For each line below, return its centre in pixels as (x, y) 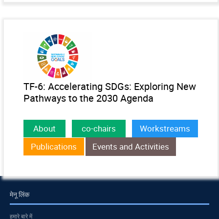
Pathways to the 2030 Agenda (88, 98)
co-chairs (99, 129)
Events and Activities (131, 147)
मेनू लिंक (20, 195)
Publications (54, 147)
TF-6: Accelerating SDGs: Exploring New (110, 87)
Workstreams (165, 129)
